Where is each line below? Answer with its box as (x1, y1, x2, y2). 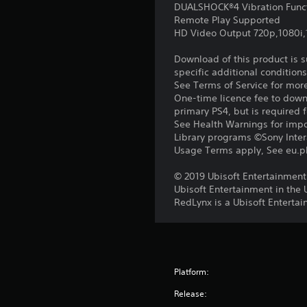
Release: (174, 288, 208, 299)
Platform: (174, 266, 210, 278)
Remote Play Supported (174, 14, 281, 26)
